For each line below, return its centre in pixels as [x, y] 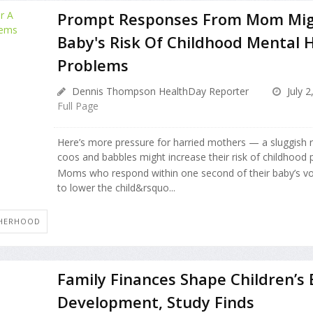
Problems [93, 65]
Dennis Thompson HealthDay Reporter [159, 92]
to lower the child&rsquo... [116, 187]
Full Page [78, 106]
